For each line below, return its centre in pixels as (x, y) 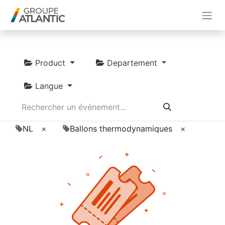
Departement (132, 63)
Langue (49, 86)
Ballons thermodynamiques (121, 128)
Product (50, 63)
